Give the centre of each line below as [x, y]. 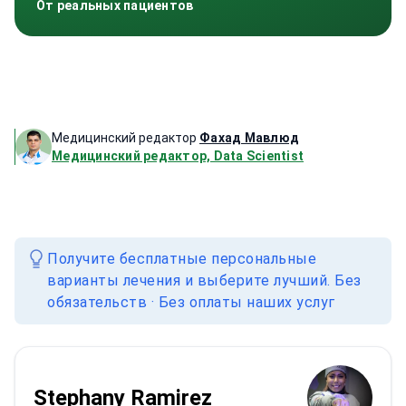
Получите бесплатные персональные [182, 259]
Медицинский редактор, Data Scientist [178, 156]
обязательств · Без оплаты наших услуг [191, 302]
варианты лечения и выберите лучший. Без [204, 280]
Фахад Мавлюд [249, 138]
